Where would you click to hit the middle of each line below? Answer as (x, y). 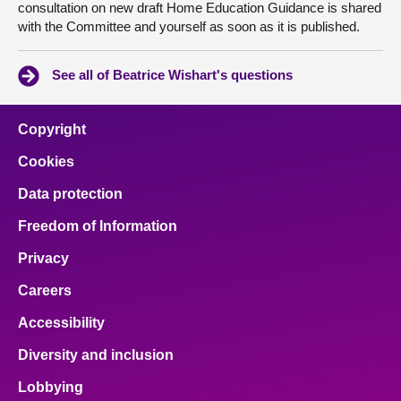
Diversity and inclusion (96, 355)
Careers (45, 290)
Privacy (43, 258)
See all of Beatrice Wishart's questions (172, 75)
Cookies (46, 162)
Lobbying (51, 387)
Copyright (52, 129)
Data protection (70, 194)
